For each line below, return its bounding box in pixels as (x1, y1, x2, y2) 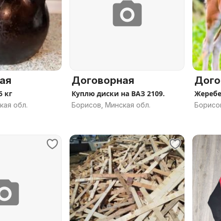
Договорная (72, 74, 134, 86)
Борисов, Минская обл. (72, 101, 150, 109)
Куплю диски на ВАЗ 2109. (72, 89, 165, 98)
